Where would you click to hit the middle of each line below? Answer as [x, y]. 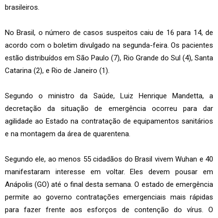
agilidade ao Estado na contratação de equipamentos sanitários [109, 121]
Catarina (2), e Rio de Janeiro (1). [57, 70]
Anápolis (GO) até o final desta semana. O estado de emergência [109, 184]
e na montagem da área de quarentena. [68, 134]
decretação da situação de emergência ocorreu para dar [109, 108]
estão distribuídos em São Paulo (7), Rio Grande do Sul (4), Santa [109, 58]
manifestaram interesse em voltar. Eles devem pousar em [109, 172]
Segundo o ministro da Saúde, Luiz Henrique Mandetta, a [109, 96]
